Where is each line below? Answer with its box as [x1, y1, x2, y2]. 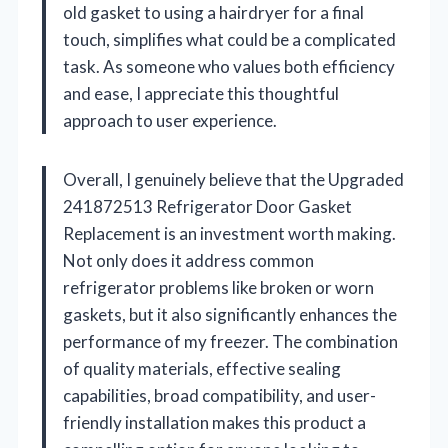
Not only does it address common [63, 249, 314, 271]
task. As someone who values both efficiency [63, 55, 395, 77]
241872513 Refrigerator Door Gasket [63, 195, 352, 217]
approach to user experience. [63, 109, 277, 131]
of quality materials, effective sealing [63, 357, 341, 379]
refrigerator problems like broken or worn [63, 276, 374, 298]
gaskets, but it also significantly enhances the [63, 303, 397, 325]
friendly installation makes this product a [63, 411, 366, 433]
